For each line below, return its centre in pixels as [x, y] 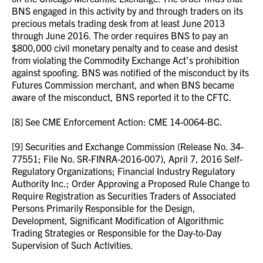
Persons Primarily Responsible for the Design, [104, 208]
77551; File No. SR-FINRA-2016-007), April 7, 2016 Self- [127, 159]
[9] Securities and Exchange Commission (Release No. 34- [128, 146]
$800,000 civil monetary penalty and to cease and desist [125, 48]
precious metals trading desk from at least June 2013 [118, 23]
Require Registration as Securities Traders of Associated [124, 195]
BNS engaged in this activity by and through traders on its [127, 11]
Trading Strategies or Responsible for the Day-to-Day [117, 232]
